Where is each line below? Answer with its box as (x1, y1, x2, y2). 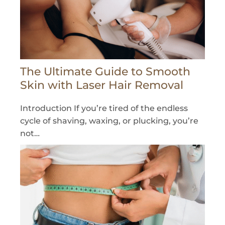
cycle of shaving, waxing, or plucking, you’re (20, 116, 198, 126)
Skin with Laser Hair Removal (20, 78, 183, 92)
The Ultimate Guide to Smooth (20, 65, 190, 79)
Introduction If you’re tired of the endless (20, 103, 188, 114)
